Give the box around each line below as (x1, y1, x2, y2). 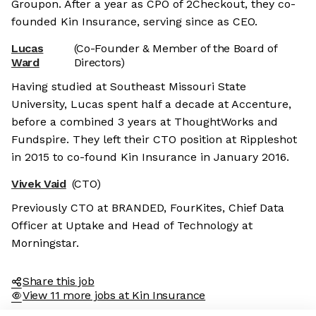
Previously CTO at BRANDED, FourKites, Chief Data (11, 201, 284, 215)
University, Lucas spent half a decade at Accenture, (11, 97, 291, 111)
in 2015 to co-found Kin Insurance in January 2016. (11, 150, 289, 164)
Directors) (73, 56, 125, 70)
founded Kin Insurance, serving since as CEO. (11, 15, 257, 29)
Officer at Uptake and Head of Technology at (11, 219, 253, 233)
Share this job (23, 274, 95, 288)
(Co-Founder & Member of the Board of (73, 42, 277, 56)
